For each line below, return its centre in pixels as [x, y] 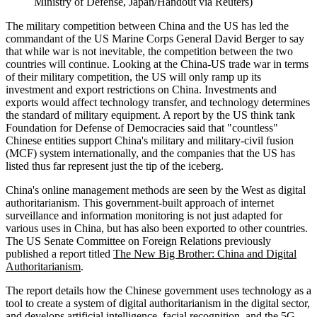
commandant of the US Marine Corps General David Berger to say [155, 39]
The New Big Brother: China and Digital [205, 254]
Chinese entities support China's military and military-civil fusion [150, 141]
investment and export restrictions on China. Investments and [141, 90]
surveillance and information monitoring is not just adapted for [144, 216]
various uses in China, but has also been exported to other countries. [157, 229]
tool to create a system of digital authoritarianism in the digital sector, [158, 304]
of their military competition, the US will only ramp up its [133, 77]
